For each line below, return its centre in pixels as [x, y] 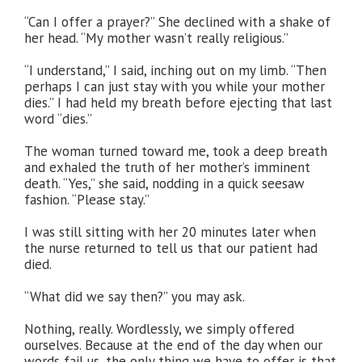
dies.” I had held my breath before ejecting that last [178, 103]
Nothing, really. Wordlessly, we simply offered [159, 329]
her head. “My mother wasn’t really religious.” [156, 38]
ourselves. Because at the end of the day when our [173, 345]
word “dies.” [58, 119]
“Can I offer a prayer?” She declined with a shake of [177, 22]
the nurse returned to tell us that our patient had [171, 248]
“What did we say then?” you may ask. [135, 297]
